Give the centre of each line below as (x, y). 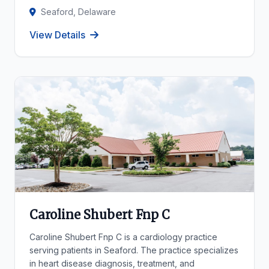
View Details (57, 35)
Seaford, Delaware (78, 12)
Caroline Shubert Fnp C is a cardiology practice (123, 237)
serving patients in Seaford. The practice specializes (134, 250)
